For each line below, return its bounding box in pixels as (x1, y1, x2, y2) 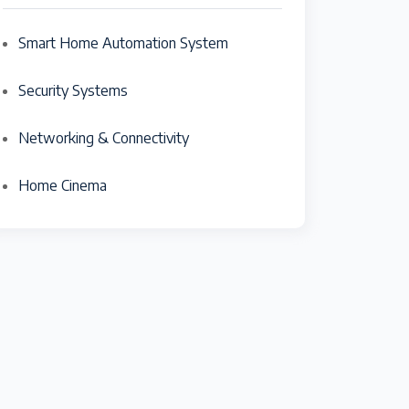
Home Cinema (18, 176, 107, 194)
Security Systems (18, 81, 128, 100)
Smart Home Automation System (18, 34, 228, 52)
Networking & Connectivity (18, 129, 189, 147)
